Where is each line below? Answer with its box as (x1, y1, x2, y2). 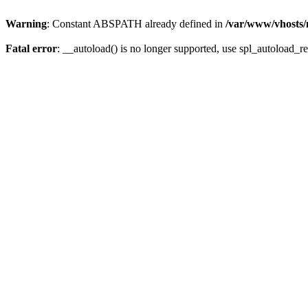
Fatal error (5, 43, 57, 54)
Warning (5, 18, 47, 30)
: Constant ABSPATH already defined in (47, 18, 225, 30)
